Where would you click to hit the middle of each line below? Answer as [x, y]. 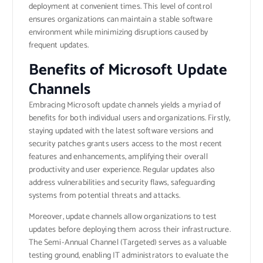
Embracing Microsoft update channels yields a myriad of [125, 106]
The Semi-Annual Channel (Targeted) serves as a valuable [128, 243]
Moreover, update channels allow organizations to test [122, 217]
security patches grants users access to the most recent [125, 144]
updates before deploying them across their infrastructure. [129, 230]
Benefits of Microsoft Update [128, 70]
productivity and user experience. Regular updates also [122, 170]
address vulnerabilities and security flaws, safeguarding [122, 183]
